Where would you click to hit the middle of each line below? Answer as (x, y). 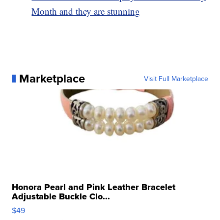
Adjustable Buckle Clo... (61, 196)
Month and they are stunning (86, 11)
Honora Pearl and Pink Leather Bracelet (94, 187)
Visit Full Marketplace (176, 78)
